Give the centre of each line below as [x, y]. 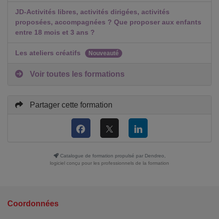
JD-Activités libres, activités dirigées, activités [92, 11]
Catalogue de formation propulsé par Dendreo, [112, 155]
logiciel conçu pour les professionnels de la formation [109, 163]
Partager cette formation [70, 105]
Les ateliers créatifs [49, 53]
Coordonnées [33, 203]
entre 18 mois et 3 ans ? [55, 32]
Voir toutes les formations [76, 74]
